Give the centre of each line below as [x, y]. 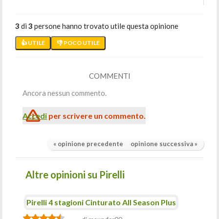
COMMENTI [109, 76]
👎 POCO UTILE [78, 43]
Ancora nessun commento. [65, 93]
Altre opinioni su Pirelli [75, 175]
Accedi [35, 116]
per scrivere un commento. [97, 116]
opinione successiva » [164, 144]
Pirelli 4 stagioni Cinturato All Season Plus [101, 202]
